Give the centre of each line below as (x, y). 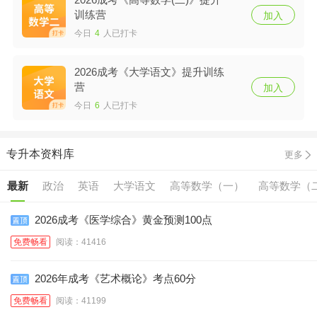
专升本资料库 (40, 154)
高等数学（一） (207, 186)
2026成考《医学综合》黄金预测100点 (123, 220)
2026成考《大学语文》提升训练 (149, 72)
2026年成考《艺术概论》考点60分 (115, 279)
